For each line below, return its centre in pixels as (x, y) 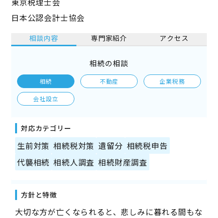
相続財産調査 (123, 162)
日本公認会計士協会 (48, 18)
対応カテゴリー (46, 128)
